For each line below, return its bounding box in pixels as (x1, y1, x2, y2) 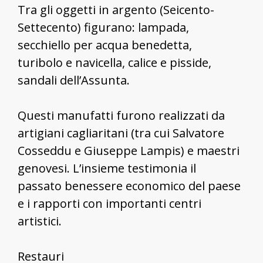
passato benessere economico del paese (18, 177, 241, 194)
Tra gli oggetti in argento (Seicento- (18, 1, 214, 18)
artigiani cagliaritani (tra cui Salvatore (18, 124, 224, 141)
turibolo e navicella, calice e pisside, (18, 54, 211, 70)
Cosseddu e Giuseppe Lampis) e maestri (18, 142, 240, 159)
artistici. (18, 213, 62, 229)
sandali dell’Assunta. (18, 72, 130, 88)
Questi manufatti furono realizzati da (18, 107, 225, 123)
